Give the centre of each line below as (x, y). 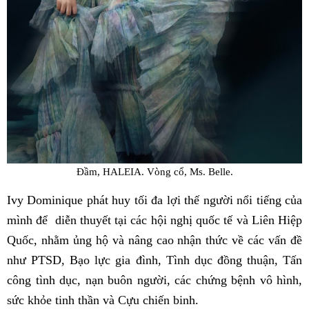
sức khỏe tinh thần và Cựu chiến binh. (103, 300)
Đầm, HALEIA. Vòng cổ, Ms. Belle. (154, 171)
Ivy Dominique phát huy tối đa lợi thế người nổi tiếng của (154, 200)
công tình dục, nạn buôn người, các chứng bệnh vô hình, (154, 280)
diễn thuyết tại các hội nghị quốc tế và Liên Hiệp (179, 220)
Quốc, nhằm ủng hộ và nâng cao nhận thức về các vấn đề (154, 240)
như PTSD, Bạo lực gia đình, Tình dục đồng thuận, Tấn (154, 260)
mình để (28, 220)
